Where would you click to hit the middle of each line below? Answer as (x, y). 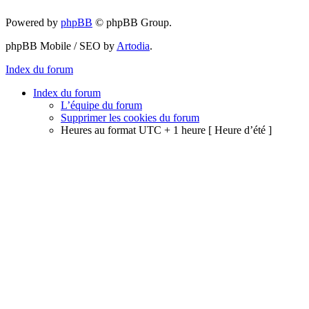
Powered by (33, 22)
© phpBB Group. (132, 22)
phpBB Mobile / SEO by (61, 46)
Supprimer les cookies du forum (130, 117)
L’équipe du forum (101, 105)
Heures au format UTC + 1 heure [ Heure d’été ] (166, 130)
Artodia (133, 46)
